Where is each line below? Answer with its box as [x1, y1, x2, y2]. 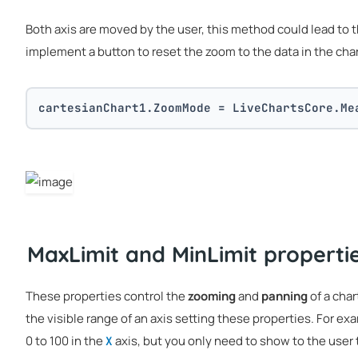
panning [261, 287, 308, 304]
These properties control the [26, 287, 188, 304]
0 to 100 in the [26, 332, 105, 349]
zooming [188, 287, 236, 304]
